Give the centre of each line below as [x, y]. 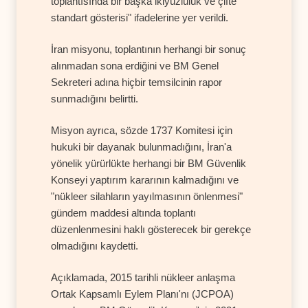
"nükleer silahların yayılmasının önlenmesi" [147, 196]
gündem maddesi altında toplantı [123, 212]
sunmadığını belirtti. [95, 98]
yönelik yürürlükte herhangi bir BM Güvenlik [148, 163]
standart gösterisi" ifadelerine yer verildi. [140, 17]
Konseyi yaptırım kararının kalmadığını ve [145, 179]
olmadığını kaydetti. [95, 245]
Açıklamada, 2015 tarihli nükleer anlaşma [143, 277]
